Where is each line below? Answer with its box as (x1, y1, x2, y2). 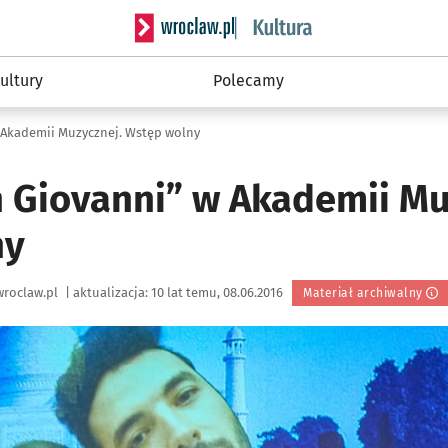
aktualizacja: (70, 285, 151, 300)
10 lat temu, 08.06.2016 (151, 285, 286, 300)
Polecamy (212, 71, 284, 90)
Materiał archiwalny (303, 286, 423, 300)
